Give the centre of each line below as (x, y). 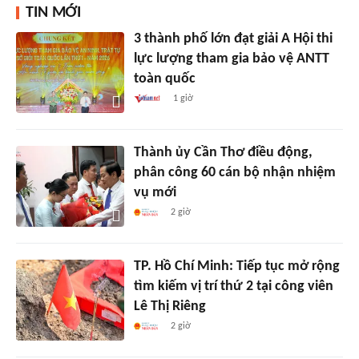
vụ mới (155, 193)
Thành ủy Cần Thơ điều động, (223, 153)
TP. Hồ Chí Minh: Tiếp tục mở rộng (236, 267)
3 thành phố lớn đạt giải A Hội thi (233, 39)
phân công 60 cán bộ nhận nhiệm (234, 173)
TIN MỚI (53, 13)
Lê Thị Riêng (169, 307)
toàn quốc (164, 79)
